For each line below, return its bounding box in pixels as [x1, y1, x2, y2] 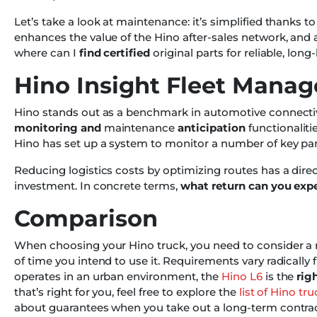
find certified [79, 46, 151, 60]
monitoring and [14, 121, 101, 135]
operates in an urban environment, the [14, 270, 221, 284]
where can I [14, 46, 79, 60]
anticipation [178, 121, 246, 135]
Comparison [14, 204, 158, 233]
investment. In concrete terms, [14, 179, 181, 193]
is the [262, 270, 297, 284]
